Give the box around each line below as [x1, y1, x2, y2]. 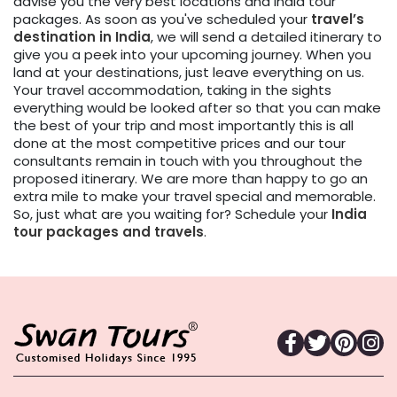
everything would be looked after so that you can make [13, 98, 381, 118]
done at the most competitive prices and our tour [13, 134, 346, 153]
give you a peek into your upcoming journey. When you [13, 45, 371, 65]
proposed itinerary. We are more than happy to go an [13, 169, 368, 189]
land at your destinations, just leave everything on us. [13, 63, 364, 82]
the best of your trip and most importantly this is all [13, 116, 354, 136]
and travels [119, 222, 204, 242]
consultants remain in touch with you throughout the [13, 152, 362, 171]
